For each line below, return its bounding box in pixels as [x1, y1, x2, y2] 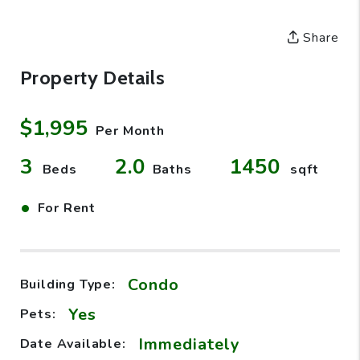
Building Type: [19, 276, 116, 294]
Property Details [19, 65, 166, 89]
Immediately [137, 333, 240, 355]
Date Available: [19, 335, 126, 354]
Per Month [95, 121, 165, 140]
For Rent [37, 198, 96, 217]
